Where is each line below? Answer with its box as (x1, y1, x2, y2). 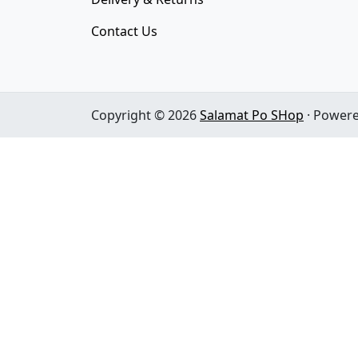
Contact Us (91, 22, 157, 40)
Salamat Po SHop (200, 106, 304, 124)
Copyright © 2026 (91, 106, 200, 124)
